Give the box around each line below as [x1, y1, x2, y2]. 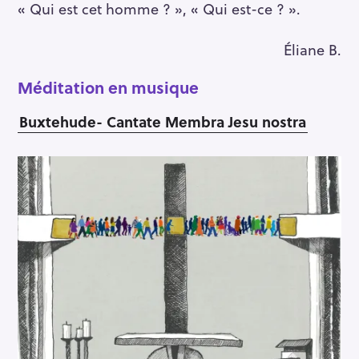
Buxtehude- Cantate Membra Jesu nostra [19, 110, 306, 132]
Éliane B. [284, 38, 341, 60]
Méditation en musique [18, 75, 199, 99]
